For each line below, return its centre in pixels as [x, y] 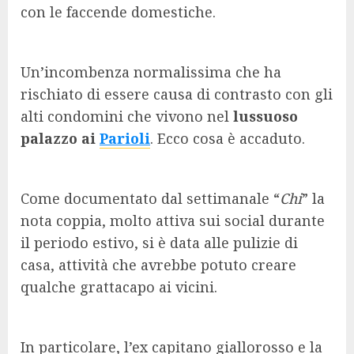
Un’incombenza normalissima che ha [151, 72]
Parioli [125, 138]
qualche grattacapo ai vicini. [119, 286]
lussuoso [265, 116]
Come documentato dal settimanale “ [150, 198]
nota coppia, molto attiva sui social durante [173, 220]
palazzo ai [60, 138]
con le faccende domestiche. [118, 11]
